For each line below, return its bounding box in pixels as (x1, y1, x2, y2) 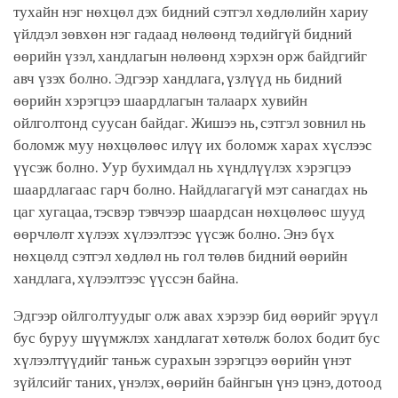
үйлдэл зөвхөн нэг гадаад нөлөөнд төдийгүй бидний (13, 26, 352, 44)
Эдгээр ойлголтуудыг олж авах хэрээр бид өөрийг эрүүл (13, 307, 378, 325)
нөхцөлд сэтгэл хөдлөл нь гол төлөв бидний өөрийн (13, 248, 347, 266)
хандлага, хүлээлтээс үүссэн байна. (13, 270, 243, 288)
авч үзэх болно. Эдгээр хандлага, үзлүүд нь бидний (13, 70, 342, 88)
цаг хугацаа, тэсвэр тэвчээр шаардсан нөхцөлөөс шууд (13, 203, 365, 221)
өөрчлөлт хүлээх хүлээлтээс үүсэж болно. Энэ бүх (13, 226, 335, 243)
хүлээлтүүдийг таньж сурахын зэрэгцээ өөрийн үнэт (13, 352, 351, 370)
